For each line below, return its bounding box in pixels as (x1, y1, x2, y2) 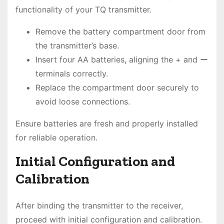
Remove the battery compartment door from (35, 26, 205, 36)
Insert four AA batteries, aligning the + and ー (35, 54, 208, 64)
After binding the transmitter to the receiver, (15, 200, 183, 210)
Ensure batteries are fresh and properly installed (15, 118, 198, 128)
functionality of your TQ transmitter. (15, 4, 151, 14)
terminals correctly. (35, 68, 108, 78)
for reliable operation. (15, 132, 97, 142)
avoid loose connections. (35, 96, 130, 106)
